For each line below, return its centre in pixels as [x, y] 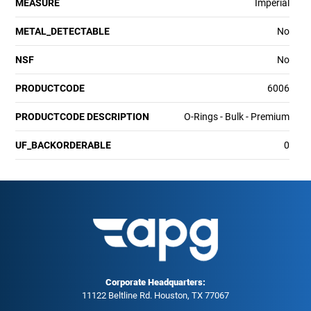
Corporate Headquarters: [155, 282]
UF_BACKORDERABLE [64, 145]
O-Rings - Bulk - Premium [236, 116]
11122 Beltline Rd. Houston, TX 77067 [155, 295]
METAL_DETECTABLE [63, 31]
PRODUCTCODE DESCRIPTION [83, 116]
